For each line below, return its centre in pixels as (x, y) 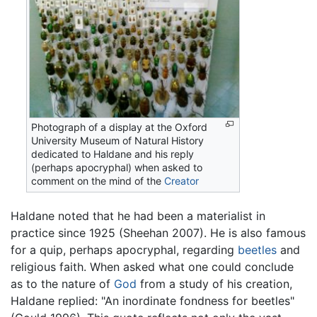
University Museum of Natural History (118, 141)
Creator (182, 181)
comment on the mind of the (98, 181)
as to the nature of (62, 284)
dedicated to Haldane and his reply (113, 154)
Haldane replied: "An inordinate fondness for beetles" (152, 301)
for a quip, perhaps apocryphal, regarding (124, 250)
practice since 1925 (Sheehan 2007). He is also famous (158, 233)
